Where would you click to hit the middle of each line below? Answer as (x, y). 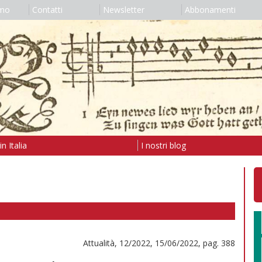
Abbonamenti (210, 10)
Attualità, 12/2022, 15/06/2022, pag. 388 (159, 243)
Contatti (47, 10)
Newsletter (123, 10)
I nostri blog (163, 145)
